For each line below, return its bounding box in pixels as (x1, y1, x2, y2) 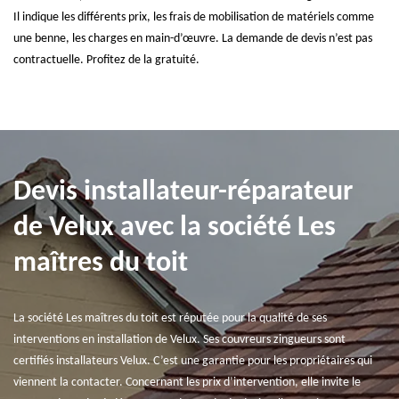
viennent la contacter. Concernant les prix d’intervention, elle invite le (13, 376, 361, 389)
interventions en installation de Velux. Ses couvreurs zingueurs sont (13, 333, 346, 346)
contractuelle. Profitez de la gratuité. (13, 53, 199, 67)
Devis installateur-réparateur (13, 178, 353, 207)
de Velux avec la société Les (13, 214, 336, 242)
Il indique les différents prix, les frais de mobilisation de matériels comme (13, 11, 374, 24)
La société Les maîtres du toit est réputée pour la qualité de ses (13, 312, 327, 325)
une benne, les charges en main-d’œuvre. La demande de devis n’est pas (13, 32, 372, 45)
